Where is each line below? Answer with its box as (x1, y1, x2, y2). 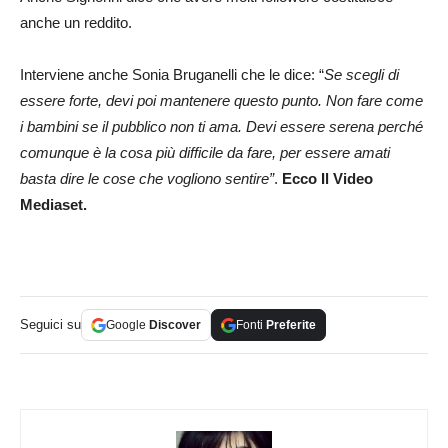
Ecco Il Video (282, 170, 373, 188)
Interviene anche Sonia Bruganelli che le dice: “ (20, 66, 324, 84)
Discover (149, 318, 201, 333)
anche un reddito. (20, 14, 132, 32)
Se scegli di (324, 66, 399, 84)
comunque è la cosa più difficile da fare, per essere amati (20, 144, 390, 162)
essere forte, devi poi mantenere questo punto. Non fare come (20, 92, 423, 110)
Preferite (266, 318, 316, 333)
